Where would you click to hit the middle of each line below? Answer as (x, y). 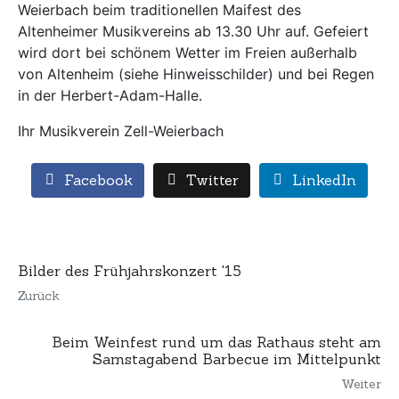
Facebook (99, 180)
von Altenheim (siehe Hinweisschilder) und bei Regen (196, 74)
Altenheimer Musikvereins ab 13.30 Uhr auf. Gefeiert (193, 31)
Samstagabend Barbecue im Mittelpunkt (237, 359)
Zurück (39, 296)
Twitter (212, 180)
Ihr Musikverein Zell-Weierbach (121, 131)
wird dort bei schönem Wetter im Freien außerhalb (187, 53)
